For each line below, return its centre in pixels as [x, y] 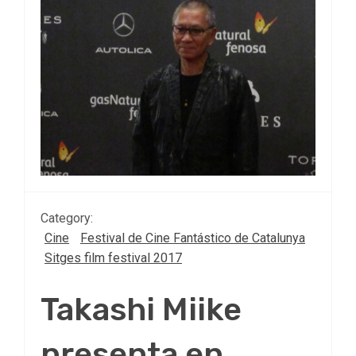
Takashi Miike [141, 309]
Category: [67, 218]
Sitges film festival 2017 [113, 257]
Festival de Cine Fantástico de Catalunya [193, 238]
